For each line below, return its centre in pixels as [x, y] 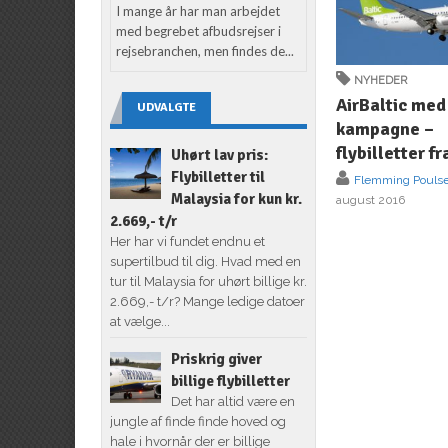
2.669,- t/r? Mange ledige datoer [207, 301]
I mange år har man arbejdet [198, 10]
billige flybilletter [230, 380]
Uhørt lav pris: [219, 154]
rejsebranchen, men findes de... [205, 50]
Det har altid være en [232, 401]
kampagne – [385, 128]
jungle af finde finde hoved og [197, 421]
